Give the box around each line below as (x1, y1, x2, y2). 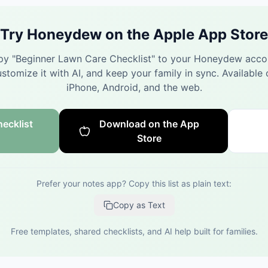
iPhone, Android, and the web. (66, 81, 202, 93)
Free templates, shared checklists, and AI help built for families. (10, 226, 258, 236)
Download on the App (99, 118, 200, 130)
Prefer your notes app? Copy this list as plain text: (36, 178, 232, 188)
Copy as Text (112, 200, 165, 210)
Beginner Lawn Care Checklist (15, 53, 151, 65)
